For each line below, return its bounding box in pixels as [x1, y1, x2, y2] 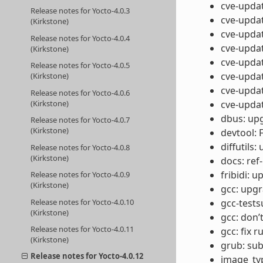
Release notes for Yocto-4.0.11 [31, 223, 134, 234]
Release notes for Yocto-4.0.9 [31, 169, 130, 180]
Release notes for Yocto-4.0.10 [31, 196, 134, 207]
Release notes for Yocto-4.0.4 [31, 32, 130, 43]
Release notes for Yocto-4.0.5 [31, 60, 130, 71]
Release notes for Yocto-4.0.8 [31, 141, 130, 153]
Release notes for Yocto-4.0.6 [31, 87, 130, 98]
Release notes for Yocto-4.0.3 [31, 5, 130, 16]
